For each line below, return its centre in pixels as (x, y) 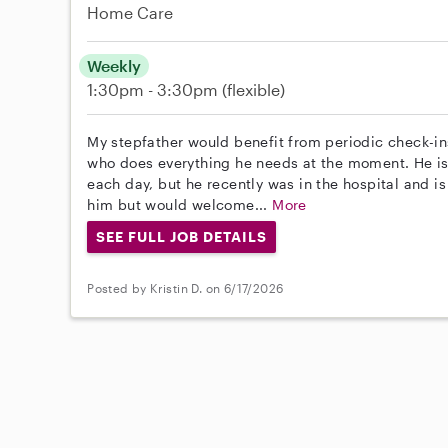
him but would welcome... (180, 204)
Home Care (130, 12)
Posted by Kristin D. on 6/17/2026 (185, 288)
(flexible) (254, 89)
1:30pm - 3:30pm (155, 89)
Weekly (114, 65)
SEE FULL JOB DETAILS (181, 236)
